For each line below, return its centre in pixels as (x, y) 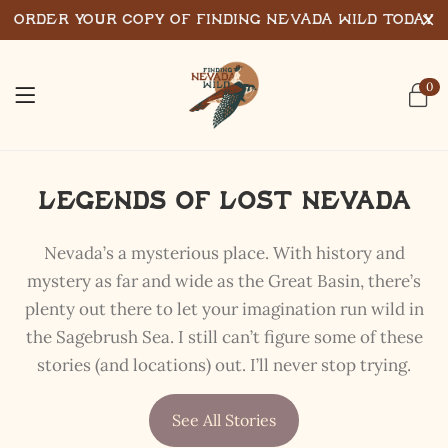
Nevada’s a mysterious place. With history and (224, 253)
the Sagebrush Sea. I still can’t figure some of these (224, 337)
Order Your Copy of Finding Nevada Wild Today (224, 19)
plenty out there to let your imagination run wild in (224, 309)
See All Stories (224, 419)
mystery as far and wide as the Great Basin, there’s (224, 281)
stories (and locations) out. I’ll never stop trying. (224, 365)
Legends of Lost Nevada (224, 202)
